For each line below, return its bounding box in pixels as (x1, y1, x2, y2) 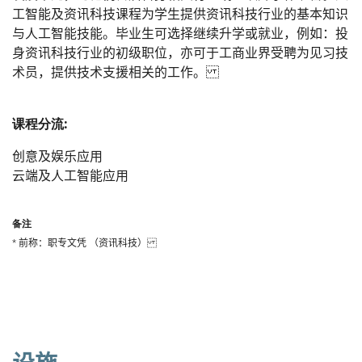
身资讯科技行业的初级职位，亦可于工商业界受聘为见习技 (12, 45, 348, 61)
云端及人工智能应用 (12, 168, 128, 184)
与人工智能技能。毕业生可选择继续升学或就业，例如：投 (12, 26, 348, 42)
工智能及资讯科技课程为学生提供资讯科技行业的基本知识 (12, 6, 348, 23)
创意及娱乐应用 (12, 149, 103, 165)
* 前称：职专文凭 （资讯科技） (12, 238, 157, 250)
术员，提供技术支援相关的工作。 (12, 65, 219, 81)
